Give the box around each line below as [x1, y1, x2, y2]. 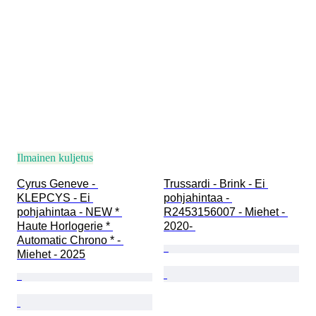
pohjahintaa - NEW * [17, 206, 122, 219]
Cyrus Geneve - [17, 178, 98, 190]
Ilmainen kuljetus [17, 152, 93, 164]
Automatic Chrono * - [17, 234, 123, 247]
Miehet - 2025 [17, 248, 85, 261]
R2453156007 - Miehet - [164, 206, 288, 219]
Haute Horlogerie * [17, 220, 113, 233]
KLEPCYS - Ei [17, 192, 93, 205]
